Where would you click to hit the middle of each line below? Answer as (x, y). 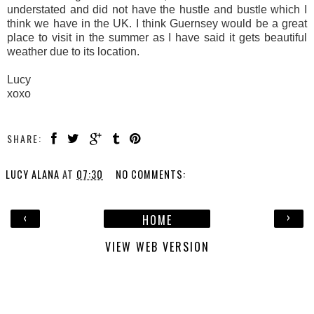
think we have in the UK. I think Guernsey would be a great (157, 23)
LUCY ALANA (33, 174)
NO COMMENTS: (151, 174)
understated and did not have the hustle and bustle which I (157, 9)
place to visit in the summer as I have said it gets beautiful (157, 37)
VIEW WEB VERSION (157, 246)
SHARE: (25, 138)
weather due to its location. (73, 51)
